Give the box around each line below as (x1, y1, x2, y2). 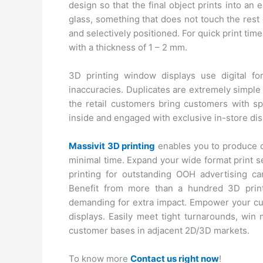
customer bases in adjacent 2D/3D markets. (69, 225, 249, 236)
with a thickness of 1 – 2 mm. (69, 42, 187, 53)
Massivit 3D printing (69, 140, 156, 151)
